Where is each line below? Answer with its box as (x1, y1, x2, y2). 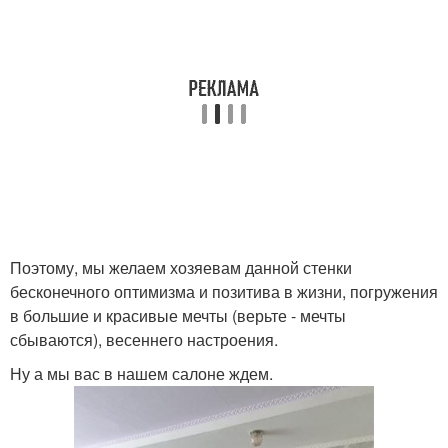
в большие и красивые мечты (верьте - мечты (10, 304, 346, 327)
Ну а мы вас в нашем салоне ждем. (10, 362, 273, 385)
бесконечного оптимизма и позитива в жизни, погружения (10, 280, 438, 303)
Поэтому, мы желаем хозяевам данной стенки (10, 256, 352, 279)
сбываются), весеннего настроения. (10, 328, 278, 351)
